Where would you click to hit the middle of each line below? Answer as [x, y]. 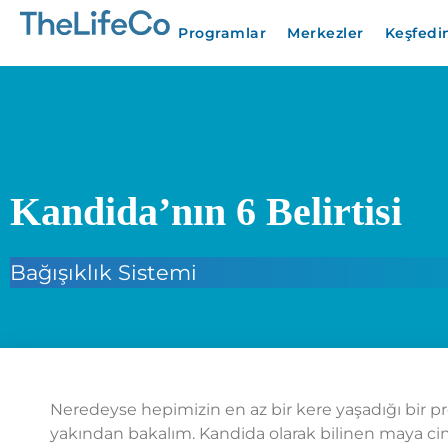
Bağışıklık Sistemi [103, 272]
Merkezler [325, 33]
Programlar [222, 33]
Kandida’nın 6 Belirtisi [206, 211]
